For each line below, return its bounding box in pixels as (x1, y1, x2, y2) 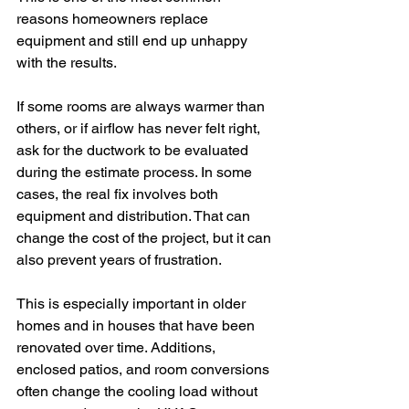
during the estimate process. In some (16, 163, 256, 181)
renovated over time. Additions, (16, 339, 219, 356)
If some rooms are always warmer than (16, 98, 268, 115)
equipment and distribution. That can (16, 207, 254, 225)
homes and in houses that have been (16, 317, 258, 334)
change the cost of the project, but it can (16, 229, 275, 246)
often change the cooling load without (16, 383, 261, 400)
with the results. (16, 54, 117, 71)
